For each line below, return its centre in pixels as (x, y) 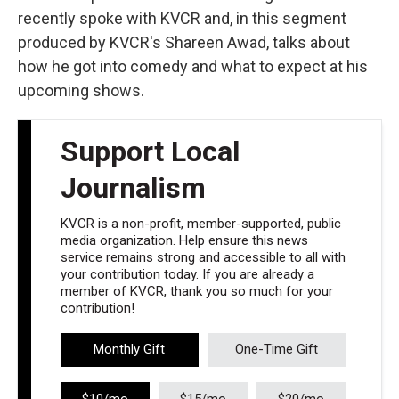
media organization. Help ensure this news (184, 240)
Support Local (150, 151)
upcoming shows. (81, 90)
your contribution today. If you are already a (187, 274)
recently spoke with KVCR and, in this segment (182, 18)
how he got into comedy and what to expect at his (193, 66)
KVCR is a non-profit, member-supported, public (200, 224)
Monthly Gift (130, 349)
